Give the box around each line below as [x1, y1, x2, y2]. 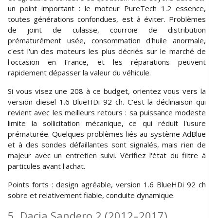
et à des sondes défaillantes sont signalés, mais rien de [8, 139, 206, 149]
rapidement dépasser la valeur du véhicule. [8, 67, 151, 77]
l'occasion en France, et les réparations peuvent [8, 56, 206, 67]
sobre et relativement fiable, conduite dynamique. [8, 190, 175, 200]
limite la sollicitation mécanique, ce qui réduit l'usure [8, 118, 206, 128]
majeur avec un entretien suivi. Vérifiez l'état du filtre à [8, 150, 206, 160]
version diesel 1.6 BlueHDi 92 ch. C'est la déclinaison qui [8, 96, 206, 107]
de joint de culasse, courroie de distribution [8, 24, 206, 35]
